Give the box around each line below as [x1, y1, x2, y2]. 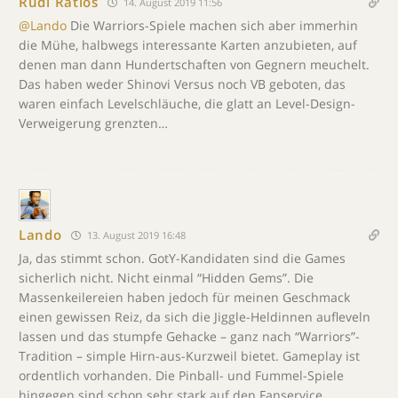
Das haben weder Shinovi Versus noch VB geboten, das [19, 75, 346, 92]
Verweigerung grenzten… [19, 114, 168, 131]
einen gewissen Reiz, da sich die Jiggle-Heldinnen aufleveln [19, 307, 370, 325]
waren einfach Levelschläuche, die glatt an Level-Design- [19, 94, 355, 112]
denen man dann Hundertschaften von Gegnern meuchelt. [19, 55, 370, 73]
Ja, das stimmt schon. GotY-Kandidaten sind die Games [19, 249, 346, 267]
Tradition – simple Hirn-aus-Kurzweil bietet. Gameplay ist [19, 346, 360, 364]
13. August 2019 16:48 [84, 227, 186, 242]
